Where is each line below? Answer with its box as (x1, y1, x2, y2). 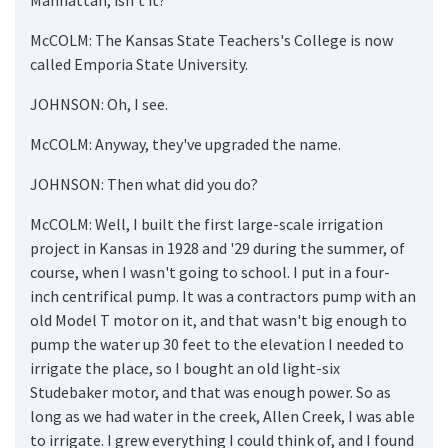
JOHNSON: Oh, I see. (30, 93, 168, 114)
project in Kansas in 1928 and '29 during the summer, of (30, 237, 405, 258)
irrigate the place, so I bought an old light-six (30, 357, 340, 378)
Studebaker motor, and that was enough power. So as (30, 381, 391, 402)
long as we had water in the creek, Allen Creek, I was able (30, 405, 415, 426)
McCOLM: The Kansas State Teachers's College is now (30, 29, 393, 50)
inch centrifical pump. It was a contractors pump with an (30, 285, 416, 306)
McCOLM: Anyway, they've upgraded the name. (30, 133, 341, 154)
